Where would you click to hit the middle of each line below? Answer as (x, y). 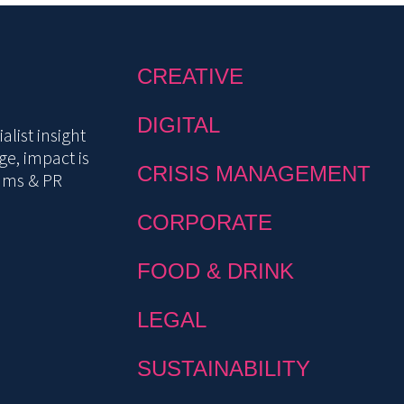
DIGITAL (179, 124)
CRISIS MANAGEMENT (254, 173)
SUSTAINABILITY (224, 368)
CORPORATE (205, 222)
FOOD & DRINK (216, 271)
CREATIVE (190, 76)
